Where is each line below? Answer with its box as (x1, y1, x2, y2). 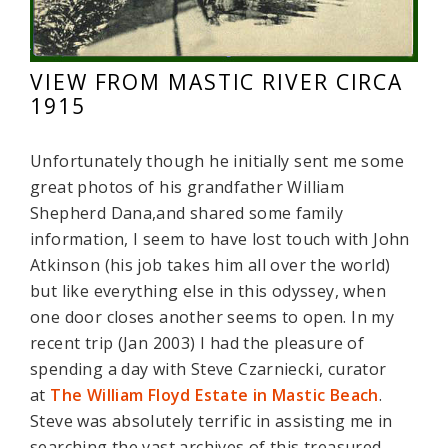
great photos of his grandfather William (30, 175, 345, 198)
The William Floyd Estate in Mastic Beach (50, 383, 379, 406)
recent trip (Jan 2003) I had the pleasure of (30, 331, 365, 354)
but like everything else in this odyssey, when (30, 279, 386, 302)
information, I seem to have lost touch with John (30, 227, 410, 250)
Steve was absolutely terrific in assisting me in (30, 409, 393, 432)
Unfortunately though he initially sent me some (30, 149, 404, 172)
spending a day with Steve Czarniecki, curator (30, 357, 387, 380)
